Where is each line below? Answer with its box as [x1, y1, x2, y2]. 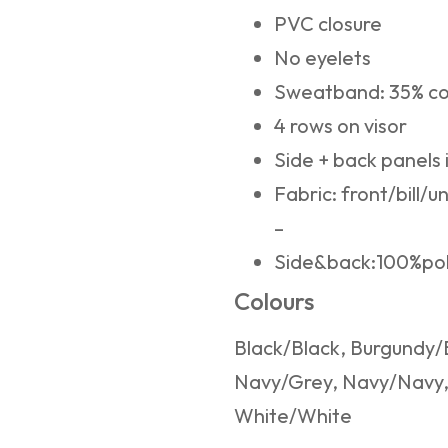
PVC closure [274, 11, 382, 37]
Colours [234, 286, 314, 317]
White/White [234, 403, 352, 429]
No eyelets [274, 45, 371, 71]
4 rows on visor [274, 113, 407, 139]
